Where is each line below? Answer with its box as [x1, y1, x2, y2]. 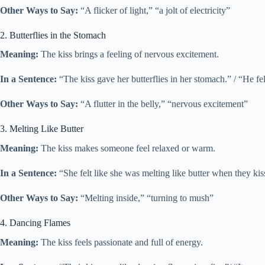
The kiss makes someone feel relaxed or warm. [38, 143, 215, 154]
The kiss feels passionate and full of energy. [38, 237, 203, 247]
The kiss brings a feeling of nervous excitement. [38, 49, 219, 60]
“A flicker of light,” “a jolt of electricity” [78, 5, 230, 15]
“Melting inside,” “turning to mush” [78, 193, 214, 203]
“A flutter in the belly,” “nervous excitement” [78, 99, 248, 109]
